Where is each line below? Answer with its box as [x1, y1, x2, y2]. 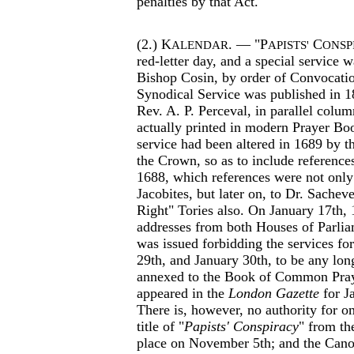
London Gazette [228, 285, 319, 301]
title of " [137, 318, 184, 334]
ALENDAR [171, 39, 228, 51]
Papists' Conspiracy [184, 318, 299, 334]
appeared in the [137, 285, 228, 301]
